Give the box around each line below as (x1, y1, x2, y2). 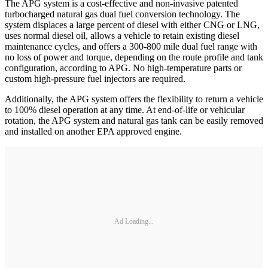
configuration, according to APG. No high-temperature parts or (5, 63, 242, 74)
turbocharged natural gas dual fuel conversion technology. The (5, 9, 240, 20)
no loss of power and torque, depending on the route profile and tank (5, 52, 263, 63)
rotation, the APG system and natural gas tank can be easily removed (5, 115, 263, 126)
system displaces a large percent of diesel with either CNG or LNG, (5, 20, 260, 31)
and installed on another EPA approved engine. (5, 126, 182, 137)
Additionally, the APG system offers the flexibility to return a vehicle (5, 94, 263, 105)
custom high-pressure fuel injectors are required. (5, 74, 185, 84)
